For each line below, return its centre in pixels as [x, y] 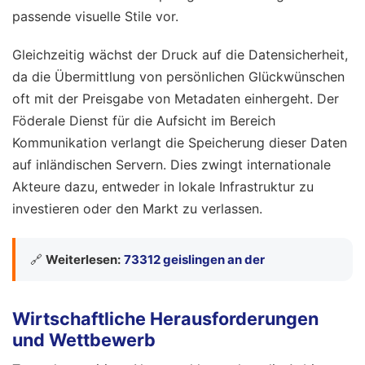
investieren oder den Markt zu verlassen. [137, 208]
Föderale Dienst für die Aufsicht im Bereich [144, 120]
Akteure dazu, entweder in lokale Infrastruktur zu [163, 186]
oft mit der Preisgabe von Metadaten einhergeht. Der [176, 98]
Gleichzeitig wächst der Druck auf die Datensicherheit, [180, 54]
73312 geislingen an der [194, 260]
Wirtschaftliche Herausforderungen [165, 318]
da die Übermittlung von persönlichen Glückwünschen [178, 76]
